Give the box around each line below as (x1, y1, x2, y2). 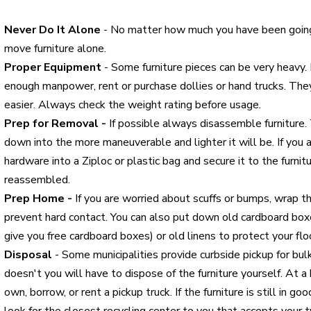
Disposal (4, 247, 52, 262)
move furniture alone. (4, 41, 106, 56)
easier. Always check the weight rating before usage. (4, 97, 261, 112)
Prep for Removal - (4, 116, 109, 131)
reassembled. (4, 172, 70, 187)
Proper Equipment (4, 60, 101, 75)
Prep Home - (4, 191, 75, 206)
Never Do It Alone (4, 22, 101, 37)
